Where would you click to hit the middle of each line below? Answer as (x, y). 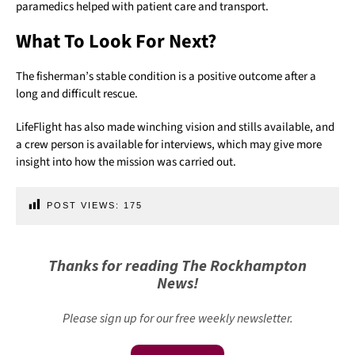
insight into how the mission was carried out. (126, 162)
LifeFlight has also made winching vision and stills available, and (175, 128)
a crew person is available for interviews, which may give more (169, 145)
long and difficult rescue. (77, 94)
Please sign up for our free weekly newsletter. (177, 318)
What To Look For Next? (116, 42)
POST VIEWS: (83, 206)
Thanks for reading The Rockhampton (177, 265)
